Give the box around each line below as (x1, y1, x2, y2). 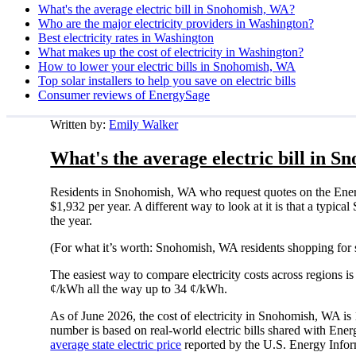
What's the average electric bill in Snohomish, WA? (38, 2, 295, 16)
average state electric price (50, 337, 182, 351)
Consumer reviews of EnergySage (38, 87, 210, 102)
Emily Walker (109, 117, 179, 131)
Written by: (50, 117, 110, 131)
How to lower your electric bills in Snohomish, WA (38, 59, 296, 73)
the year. (50, 213, 96, 227)
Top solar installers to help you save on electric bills (38, 73, 296, 87)
